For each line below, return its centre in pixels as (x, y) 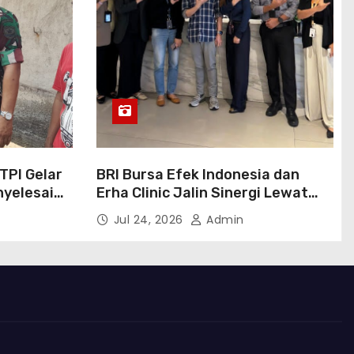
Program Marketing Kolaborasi (202, 211)
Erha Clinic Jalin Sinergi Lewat (202, 193)
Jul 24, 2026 (150, 220)
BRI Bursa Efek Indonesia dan (198, 175)
